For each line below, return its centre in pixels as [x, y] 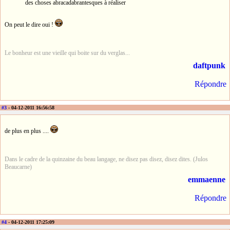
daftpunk [209, 65]
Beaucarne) [18, 167]
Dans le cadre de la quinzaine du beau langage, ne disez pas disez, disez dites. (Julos [106, 159]
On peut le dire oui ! [30, 24]
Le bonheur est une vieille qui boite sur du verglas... [67, 53]
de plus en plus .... [27, 131]
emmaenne [207, 180]
